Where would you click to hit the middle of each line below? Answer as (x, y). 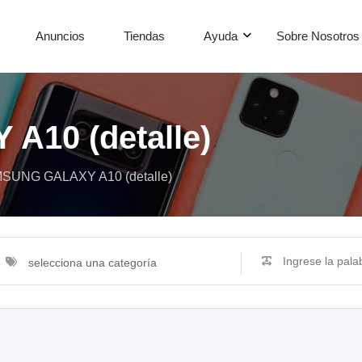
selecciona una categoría (93, 263)
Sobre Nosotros (318, 36)
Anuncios (60, 36)
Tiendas (144, 36)
